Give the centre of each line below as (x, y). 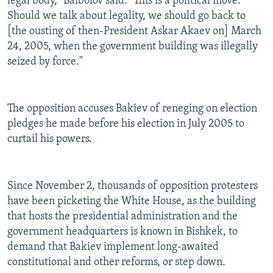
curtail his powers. (50, 140)
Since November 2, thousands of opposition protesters (133, 186)
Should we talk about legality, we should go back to (126, 16)
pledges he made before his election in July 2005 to (126, 124)
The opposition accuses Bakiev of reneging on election (132, 109)
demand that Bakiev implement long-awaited (113, 247)
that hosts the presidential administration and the (122, 217)
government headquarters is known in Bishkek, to (122, 232)
